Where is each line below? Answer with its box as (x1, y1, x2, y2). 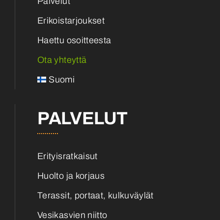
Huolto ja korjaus (37, 170, 105, 181)
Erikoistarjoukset (37, 15, 105, 26)
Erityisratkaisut (37, 151, 98, 161)
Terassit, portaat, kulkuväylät (37, 190, 154, 200)
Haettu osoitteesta (37, 35, 111, 45)
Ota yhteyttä (37, 55, 87, 65)
